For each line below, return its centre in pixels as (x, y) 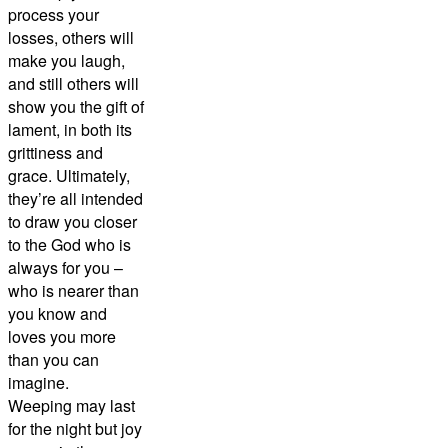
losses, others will (71, 38)
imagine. (38, 383)
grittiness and (55, 153)
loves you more (62, 337)
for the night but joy (75, 429)
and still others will (73, 84)
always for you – (65, 268)
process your (53, 15)
